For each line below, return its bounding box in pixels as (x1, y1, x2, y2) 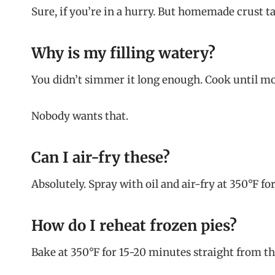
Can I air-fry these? (31, 148, 170, 168)
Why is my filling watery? (31, 44, 215, 63)
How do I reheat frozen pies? (31, 216, 237, 236)
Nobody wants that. (31, 109, 128, 123)
